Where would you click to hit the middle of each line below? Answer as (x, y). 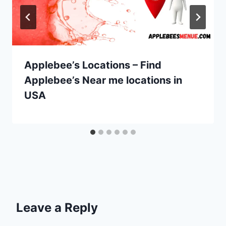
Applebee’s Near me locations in (103, 80)
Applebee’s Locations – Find (93, 65)
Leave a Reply (57, 208)
